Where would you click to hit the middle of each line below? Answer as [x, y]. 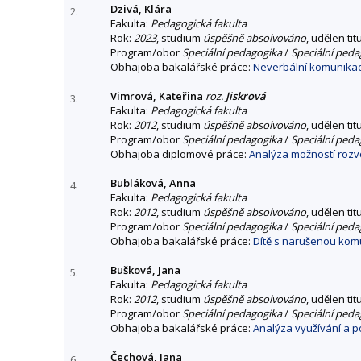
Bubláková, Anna [153, 183]
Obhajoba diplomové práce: [180, 154]
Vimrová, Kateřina [157, 95]
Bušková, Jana [145, 270]
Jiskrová [246, 95]
